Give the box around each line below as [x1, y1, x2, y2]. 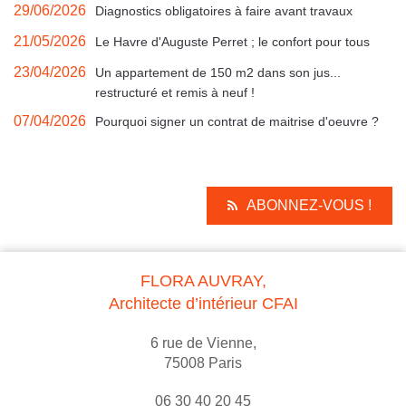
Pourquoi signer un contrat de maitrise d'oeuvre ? [95, 114, 379, 130]
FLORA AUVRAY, [140, 272, 266, 291]
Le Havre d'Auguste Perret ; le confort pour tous [95, 34, 370, 50]
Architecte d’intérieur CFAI [108, 295, 298, 314]
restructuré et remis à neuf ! [95, 85, 255, 101]
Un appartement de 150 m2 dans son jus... [95, 65, 341, 81]
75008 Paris [164, 355, 242, 372]
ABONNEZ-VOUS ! [246, 198, 372, 214]
